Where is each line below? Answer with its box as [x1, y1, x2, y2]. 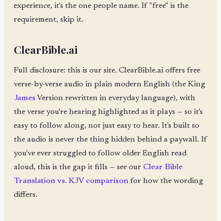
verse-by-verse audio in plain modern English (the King [14, 80, 205, 89]
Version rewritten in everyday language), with [36, 94, 195, 103]
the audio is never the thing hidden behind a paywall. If [14, 136, 207, 144]
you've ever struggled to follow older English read [14, 149, 186, 158]
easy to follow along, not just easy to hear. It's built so [14, 122, 199, 130]
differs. [14, 191, 37, 199]
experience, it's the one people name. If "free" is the [14, 2, 188, 10]
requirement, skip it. [14, 16, 83, 24]
